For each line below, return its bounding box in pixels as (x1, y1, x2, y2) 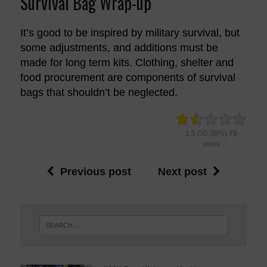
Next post (157, 165, 207, 178)
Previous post (60, 165, 131, 178)
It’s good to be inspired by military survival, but (20, 26, 240, 39)
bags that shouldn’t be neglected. (20, 86, 178, 98)
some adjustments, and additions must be (20, 41, 218, 54)
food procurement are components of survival (20, 71, 235, 83)
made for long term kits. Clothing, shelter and (20, 56, 234, 69)
